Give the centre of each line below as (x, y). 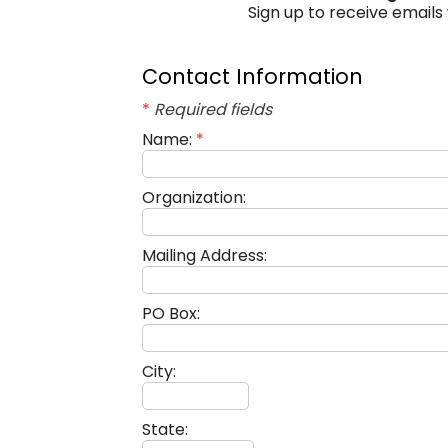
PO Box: (171, 313)
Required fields (211, 109)
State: (165, 429)
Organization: (194, 197)
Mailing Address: (204, 255)
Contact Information (252, 76)
